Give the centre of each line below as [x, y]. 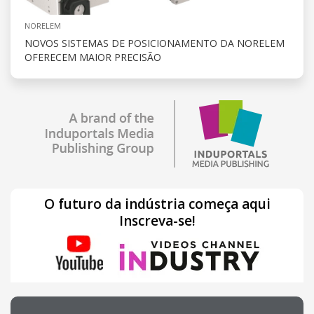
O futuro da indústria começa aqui [157, 204]
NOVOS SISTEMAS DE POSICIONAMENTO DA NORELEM [155, 43]
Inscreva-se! [157, 221]
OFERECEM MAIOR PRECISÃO [93, 57]
